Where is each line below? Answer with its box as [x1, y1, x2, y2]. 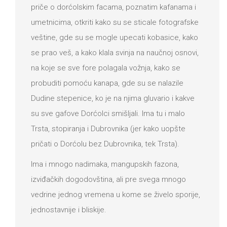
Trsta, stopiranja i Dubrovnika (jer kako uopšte [31, 124, 185, 133]
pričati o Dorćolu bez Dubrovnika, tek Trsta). [31, 139, 179, 148]
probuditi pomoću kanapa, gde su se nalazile [31, 78, 183, 88]
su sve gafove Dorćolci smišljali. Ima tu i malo [31, 108, 185, 118]
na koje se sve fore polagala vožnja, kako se [31, 63, 180, 72]
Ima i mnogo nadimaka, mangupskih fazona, [31, 159, 179, 169]
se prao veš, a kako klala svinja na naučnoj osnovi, [31, 48, 199, 57]
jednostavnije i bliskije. [31, 205, 106, 214]
